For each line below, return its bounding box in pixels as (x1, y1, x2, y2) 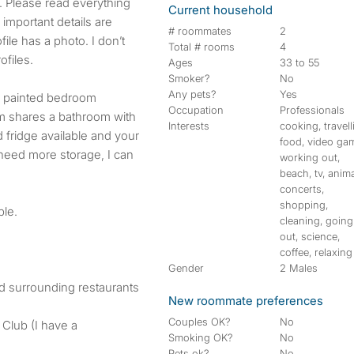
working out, (280, 151, 341, 164)
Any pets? (168, 88, 217, 100)
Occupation (168, 104, 224, 116)
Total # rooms (168, 40, 235, 53)
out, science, (280, 230, 341, 243)
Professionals (280, 104, 345, 116)
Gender (168, 262, 204, 274)
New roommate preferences (168, 293, 323, 308)
